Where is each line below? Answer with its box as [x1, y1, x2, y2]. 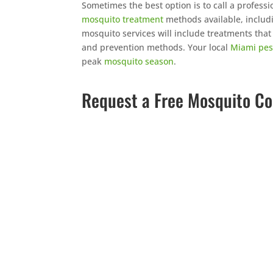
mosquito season [104, 55, 174, 67]
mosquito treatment [82, 13, 164, 25]
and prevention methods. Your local [82, 41, 231, 53]
